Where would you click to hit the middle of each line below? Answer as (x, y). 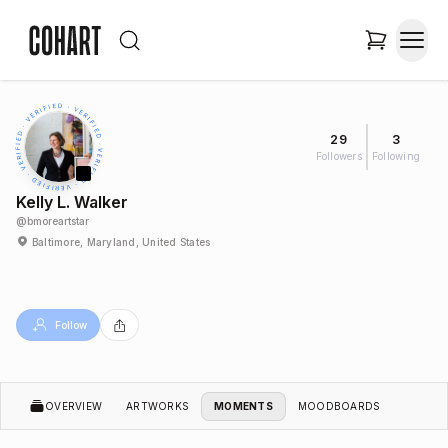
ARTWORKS (157, 405)
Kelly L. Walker (72, 202)
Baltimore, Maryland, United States (121, 241)
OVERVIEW (73, 405)
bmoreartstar (58, 221)
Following (395, 155)
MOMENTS (243, 405)
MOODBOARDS (339, 405)
